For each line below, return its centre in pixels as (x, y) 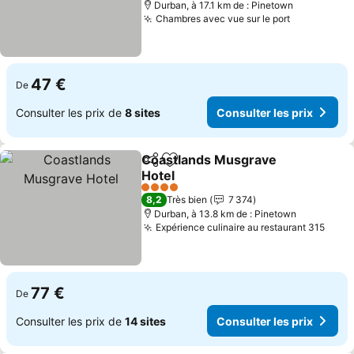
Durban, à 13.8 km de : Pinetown (226, 214)
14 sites (145, 321)
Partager (164, 167)
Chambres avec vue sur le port (223, 19)
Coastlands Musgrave (209, 160)
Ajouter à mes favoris (233, 168)
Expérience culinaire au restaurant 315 (241, 227)
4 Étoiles (160, 193)
